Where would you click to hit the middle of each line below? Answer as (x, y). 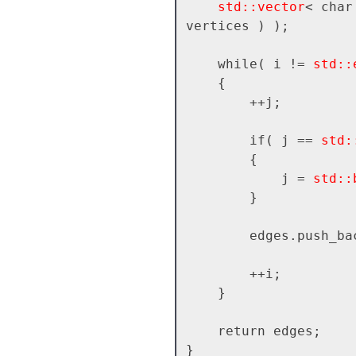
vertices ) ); (237, 25)
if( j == (285, 140)
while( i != (265, 64)
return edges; (201, 331)
